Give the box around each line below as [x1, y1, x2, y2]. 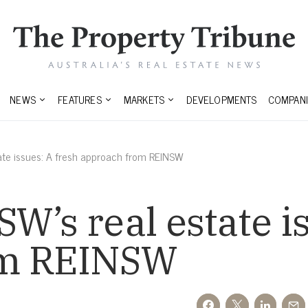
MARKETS [123, 91, 165, 109]
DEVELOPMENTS [186, 91, 257, 109]
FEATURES [58, 91, 102, 109]
